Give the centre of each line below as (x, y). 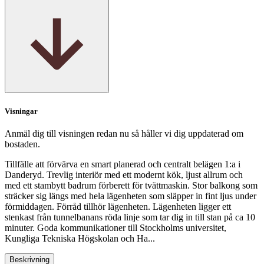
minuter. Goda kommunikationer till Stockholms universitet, (115, 227)
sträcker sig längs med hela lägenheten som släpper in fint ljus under (131, 196)
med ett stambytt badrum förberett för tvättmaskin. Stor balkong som (131, 185)
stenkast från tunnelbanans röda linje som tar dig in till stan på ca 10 (130, 217)
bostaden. (22, 144)
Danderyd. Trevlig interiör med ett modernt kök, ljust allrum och (124, 174)
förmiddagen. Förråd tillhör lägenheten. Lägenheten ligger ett (118, 206)
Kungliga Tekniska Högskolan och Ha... (80, 238)
